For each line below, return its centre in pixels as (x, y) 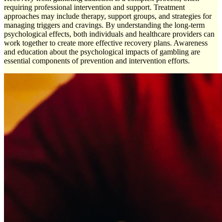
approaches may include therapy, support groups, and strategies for (108, 16)
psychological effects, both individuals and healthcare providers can (109, 34)
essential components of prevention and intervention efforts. (97, 61)
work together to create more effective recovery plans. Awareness (106, 43)
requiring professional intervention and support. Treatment (94, 7)
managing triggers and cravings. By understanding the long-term (104, 25)
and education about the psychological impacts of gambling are (102, 52)
